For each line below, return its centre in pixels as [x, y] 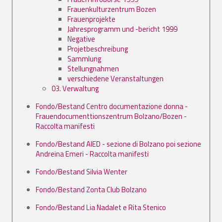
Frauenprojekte [91, 19]
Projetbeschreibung [98, 49]
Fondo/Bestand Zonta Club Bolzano [91, 189]
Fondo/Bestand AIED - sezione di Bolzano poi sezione [118, 144]
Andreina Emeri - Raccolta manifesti [92, 154]
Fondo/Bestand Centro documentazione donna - [112, 106]
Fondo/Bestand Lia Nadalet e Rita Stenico [101, 207]
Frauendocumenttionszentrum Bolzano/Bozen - [111, 116]
